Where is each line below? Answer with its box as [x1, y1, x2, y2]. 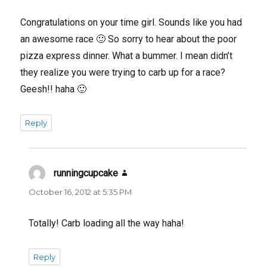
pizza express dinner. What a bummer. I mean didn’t [20, 49, 233, 61]
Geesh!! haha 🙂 [20, 83, 87, 95]
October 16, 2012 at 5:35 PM [29, 187, 132, 197]
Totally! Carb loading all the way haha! [29, 217, 185, 229]
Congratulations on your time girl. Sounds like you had [20, 16, 243, 28]
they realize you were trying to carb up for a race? [20, 66, 226, 78]
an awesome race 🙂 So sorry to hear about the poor [20, 33, 237, 45]
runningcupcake [54, 167, 119, 179]
